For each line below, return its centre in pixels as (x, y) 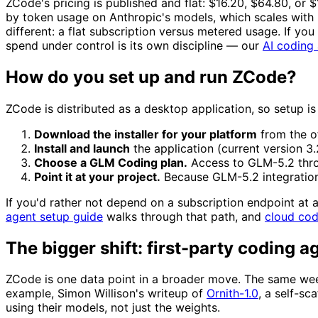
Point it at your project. (97, 176)
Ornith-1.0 (232, 294)
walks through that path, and (184, 216)
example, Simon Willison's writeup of (106, 294)
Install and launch (82, 148)
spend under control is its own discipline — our (134, 45)
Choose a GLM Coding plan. (111, 162)
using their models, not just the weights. (113, 308)
